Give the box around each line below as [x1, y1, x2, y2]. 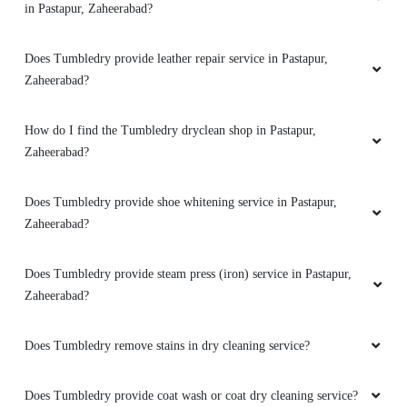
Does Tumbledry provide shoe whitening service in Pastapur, [25, 194, 337, 209]
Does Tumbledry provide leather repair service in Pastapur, [25, 51, 328, 65]
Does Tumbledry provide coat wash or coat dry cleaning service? [25, 388, 358, 402]
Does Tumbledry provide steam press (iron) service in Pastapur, [25, 266, 352, 281]
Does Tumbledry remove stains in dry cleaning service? [25, 338, 310, 352]
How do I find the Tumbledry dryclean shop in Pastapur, [25, 123, 316, 137]
